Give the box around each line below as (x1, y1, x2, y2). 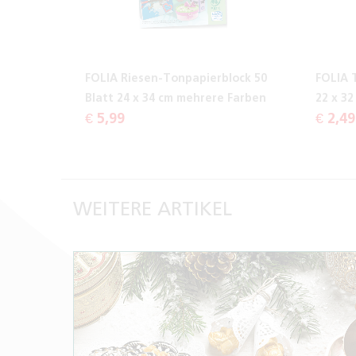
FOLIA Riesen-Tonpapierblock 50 (85, 72, 267, 85)
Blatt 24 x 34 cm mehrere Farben (85, 91, 266, 105)
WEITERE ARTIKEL (73, 198, 232, 220)
